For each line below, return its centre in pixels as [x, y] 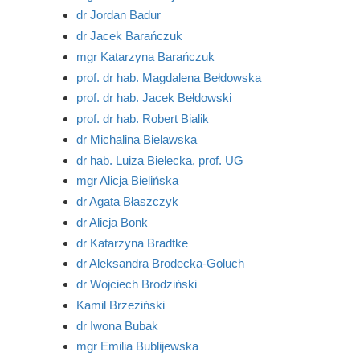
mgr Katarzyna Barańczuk [145, 56]
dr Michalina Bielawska [136, 139]
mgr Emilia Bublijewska [137, 346]
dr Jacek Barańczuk [129, 36]
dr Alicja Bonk [112, 222]
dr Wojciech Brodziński [136, 284]
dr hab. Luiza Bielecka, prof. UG [160, 160]
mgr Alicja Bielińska [127, 181]
